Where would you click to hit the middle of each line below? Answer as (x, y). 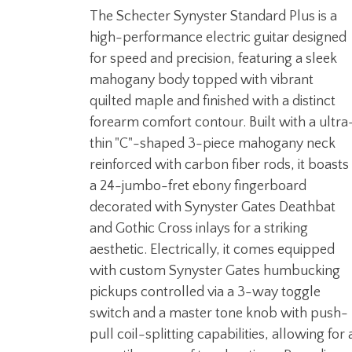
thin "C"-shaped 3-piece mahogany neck (213, 143)
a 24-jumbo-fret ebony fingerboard (198, 186)
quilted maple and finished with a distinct (213, 101)
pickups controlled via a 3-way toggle (205, 292)
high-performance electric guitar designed (218, 37)
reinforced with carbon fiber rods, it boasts (219, 165)
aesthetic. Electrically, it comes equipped (212, 249)
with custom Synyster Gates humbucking (215, 271)
